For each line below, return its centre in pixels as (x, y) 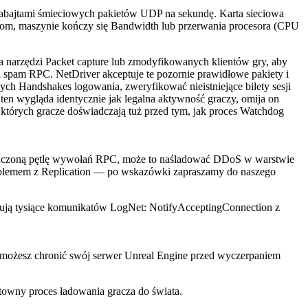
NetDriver (78, 74)
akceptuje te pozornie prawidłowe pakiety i (194, 74)
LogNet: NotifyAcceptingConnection (191, 208)
